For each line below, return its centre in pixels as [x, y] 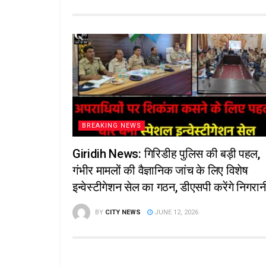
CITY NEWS [123, 212]
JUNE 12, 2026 [175, 212]
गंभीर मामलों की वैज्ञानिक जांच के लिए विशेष [160, 170]
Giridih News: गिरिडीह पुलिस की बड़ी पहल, [166, 153]
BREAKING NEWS [112, 125]
